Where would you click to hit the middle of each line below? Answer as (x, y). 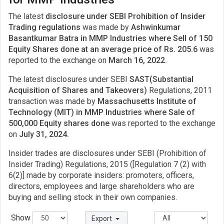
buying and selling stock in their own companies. (93, 197)
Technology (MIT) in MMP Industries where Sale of (102, 112)
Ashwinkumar (156, 27)
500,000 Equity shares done (60, 123)
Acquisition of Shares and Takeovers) (78, 90)
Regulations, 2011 (179, 90)
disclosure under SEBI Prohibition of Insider (125, 16)
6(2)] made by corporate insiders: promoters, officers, (101, 175)
